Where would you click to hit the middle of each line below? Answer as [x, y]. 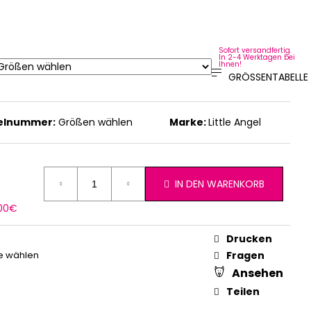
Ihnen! [230, 64]
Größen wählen [96, 122]
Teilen [243, 291]
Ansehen [258, 274]
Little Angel [234, 122]
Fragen [245, 255]
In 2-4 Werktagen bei [257, 57]
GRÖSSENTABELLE [266, 77]
